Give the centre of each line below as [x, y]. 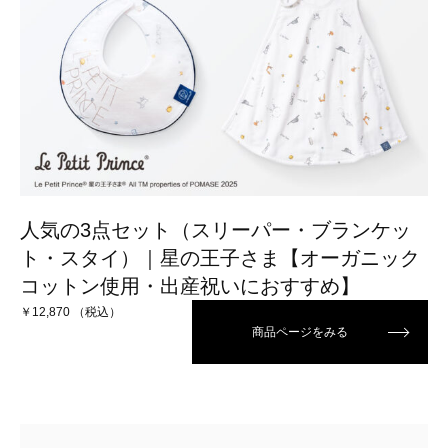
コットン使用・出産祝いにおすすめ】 [190, 285]
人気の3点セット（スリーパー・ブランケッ [215, 229]
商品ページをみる [300, 331]
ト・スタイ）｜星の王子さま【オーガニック [220, 257]
